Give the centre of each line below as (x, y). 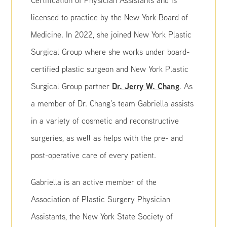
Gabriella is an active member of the (94, 182)
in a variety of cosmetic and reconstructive (105, 121)
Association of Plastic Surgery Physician (101, 199)
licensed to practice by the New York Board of (110, 17)
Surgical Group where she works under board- (110, 52)
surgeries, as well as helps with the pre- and (107, 138)
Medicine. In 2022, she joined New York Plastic (111, 34)
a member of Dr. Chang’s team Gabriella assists (112, 103)
